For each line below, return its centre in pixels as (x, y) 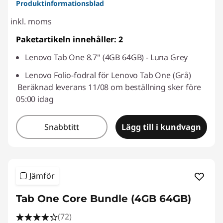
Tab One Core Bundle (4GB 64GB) (104, 198)
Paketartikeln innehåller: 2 (69, 39)
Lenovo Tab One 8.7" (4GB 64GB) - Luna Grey (107, 57)
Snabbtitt (62, 127)
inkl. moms (31, 21)
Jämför (42, 175)
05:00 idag (35, 99)
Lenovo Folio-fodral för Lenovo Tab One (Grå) (108, 75)
